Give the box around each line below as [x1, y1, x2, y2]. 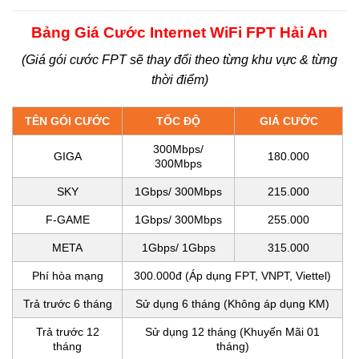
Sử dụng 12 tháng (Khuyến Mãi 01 [145, 325, 320, 339]
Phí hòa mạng [31, 269, 103, 283]
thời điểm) [151, 73, 208, 87]
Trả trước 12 [35, 325, 99, 339]
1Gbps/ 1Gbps [141, 241, 216, 255]
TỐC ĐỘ [156, 115, 200, 128]
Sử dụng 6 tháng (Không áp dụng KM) [135, 297, 329, 311]
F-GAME [45, 213, 90, 227]
